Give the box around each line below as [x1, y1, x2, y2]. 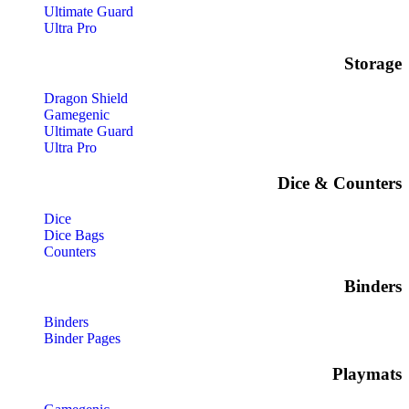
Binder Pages [44, 330, 121, 347]
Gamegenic [44, 107, 110, 123]
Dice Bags [44, 226, 104, 243]
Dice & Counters [278, 173, 402, 194]
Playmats [332, 363, 402, 383]
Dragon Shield [44, 90, 128, 107]
